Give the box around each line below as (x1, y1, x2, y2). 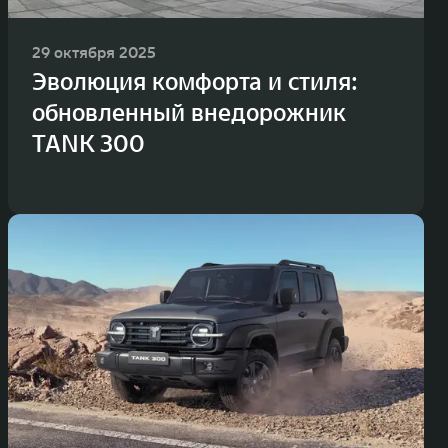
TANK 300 (32, 128, 145, 160)
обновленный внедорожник (32, 97, 346, 129)
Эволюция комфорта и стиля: (32, 66, 358, 98)
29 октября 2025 (32, 42, 156, 63)
